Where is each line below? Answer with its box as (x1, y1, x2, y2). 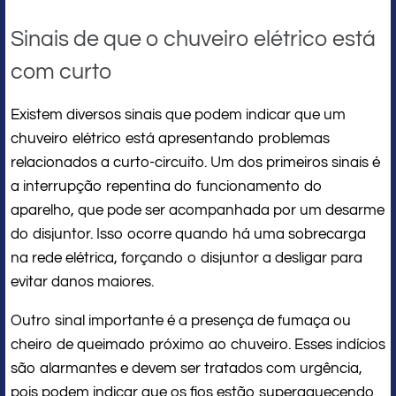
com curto (11, 59, 111, 83)
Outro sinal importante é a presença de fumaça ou (11, 312, 351, 329)
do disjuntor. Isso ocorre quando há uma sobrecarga (11, 225, 366, 242)
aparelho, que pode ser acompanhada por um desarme (11, 202, 385, 218)
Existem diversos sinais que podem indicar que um (11, 106, 346, 123)
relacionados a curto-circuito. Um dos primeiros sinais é (11, 154, 380, 171)
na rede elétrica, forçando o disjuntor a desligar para (11, 249, 362, 266)
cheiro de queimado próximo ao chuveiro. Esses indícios (11, 336, 385, 353)
